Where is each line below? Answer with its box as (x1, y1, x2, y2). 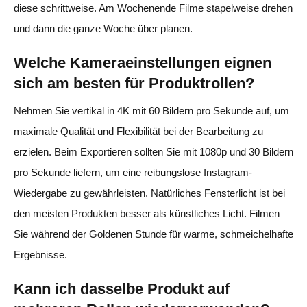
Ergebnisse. (14, 248, 67, 260)
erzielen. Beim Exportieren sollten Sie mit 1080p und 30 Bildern (14, 145, 293, 158)
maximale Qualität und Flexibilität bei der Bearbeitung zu (14, 125, 263, 137)
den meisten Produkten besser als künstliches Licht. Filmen (14, 207, 280, 219)
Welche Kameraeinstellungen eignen (14, 53, 271, 71)
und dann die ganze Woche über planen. (14, 22, 193, 34)
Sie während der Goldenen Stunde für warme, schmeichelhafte (14, 228, 293, 240)
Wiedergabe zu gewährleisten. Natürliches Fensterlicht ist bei (14, 186, 285, 199)
